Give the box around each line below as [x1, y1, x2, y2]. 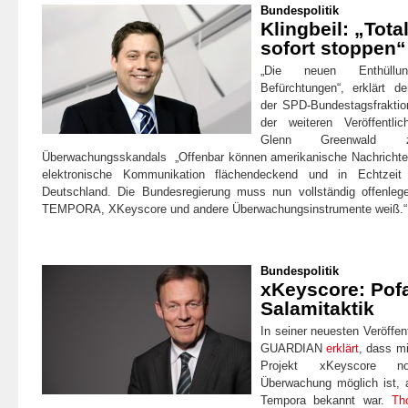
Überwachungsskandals [42, 149, 176, 164]
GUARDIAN [260, 341, 327, 355]
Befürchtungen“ [260, 80, 341, 95]
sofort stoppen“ [260, 36, 406, 58]
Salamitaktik [260, 297, 374, 319]
